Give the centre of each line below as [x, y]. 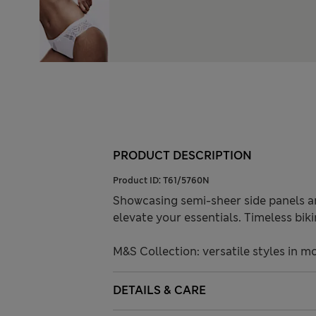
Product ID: [138, 181]
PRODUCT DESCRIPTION [182, 156]
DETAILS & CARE [159, 290]
